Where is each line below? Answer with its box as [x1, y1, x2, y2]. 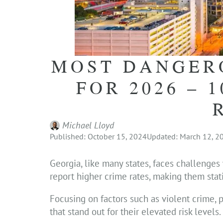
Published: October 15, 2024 [50, 131, 147, 141]
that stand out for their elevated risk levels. [50, 205, 221, 218]
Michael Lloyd [62, 119, 114, 131]
